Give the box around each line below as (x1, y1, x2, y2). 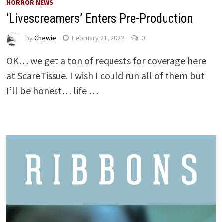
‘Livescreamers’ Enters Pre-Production (6, 11, 193, 26)
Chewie (34, 33, 56, 43)
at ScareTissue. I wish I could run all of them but (6, 69, 205, 82)
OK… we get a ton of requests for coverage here (6, 54, 206, 67)
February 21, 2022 (71, 33, 124, 43)
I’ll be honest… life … (6, 84, 98, 97)
